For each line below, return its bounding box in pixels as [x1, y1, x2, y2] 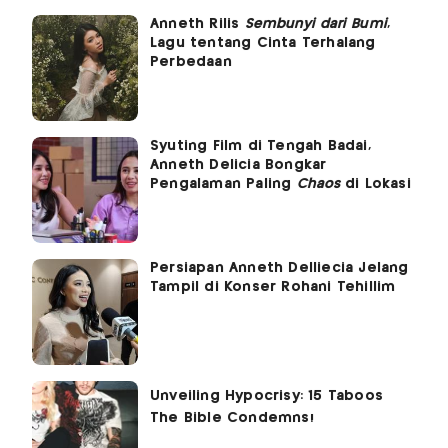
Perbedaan [150, 55, 232, 70]
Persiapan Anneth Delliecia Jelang [150, 261, 409, 276]
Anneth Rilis [150, 17, 245, 32]
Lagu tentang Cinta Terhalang [150, 36, 376, 51]
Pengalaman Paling [150, 177, 297, 192]
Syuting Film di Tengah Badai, [150, 139, 371, 154]
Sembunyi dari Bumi [244, 17, 387, 32]
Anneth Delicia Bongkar [150, 158, 327, 173]
